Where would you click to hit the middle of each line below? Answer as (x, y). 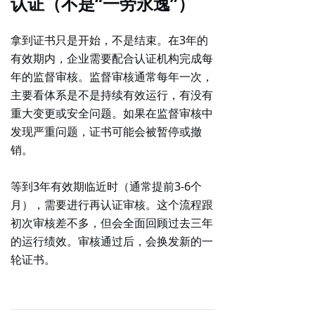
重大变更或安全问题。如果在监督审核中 (112, 113)
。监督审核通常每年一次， (146, 77)
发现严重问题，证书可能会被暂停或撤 (106, 131)
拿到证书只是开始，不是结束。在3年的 (109, 40)
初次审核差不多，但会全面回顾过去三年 (112, 223)
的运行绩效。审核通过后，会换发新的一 (112, 241)
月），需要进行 (50, 205)
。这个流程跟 (179, 205)
